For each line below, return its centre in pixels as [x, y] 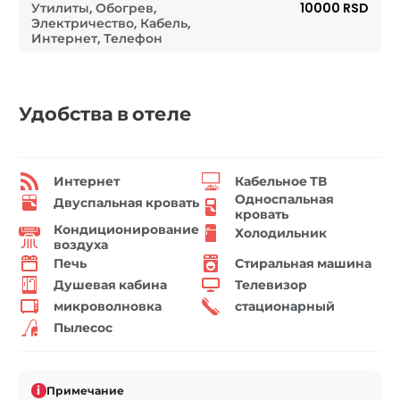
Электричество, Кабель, [111, 24]
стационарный [285, 306]
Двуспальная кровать [126, 202]
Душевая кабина [110, 284]
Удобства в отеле [105, 114]
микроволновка [108, 306]
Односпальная [284, 200]
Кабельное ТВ [281, 181]
